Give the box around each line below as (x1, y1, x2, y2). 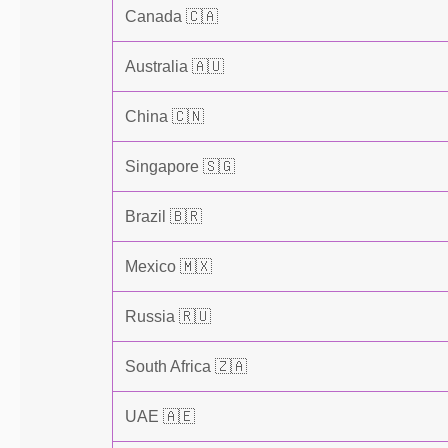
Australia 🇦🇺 (125, 58, 224, 75)
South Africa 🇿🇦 (125, 358, 247, 375)
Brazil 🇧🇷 (125, 208, 202, 225)
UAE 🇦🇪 (125, 408, 195, 425)
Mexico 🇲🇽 (125, 258, 212, 275)
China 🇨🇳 (125, 108, 204, 125)
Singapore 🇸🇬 (125, 158, 235, 175)
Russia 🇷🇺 (125, 308, 211, 325)
